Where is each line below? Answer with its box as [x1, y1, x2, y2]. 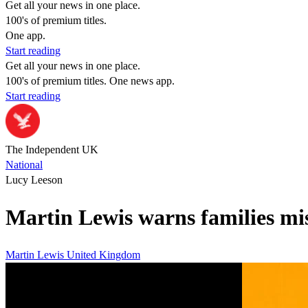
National [5, 159, 43, 170]
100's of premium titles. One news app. [5, 75, 175, 87]
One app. [5, 30, 45, 41]
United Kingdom [67, 248, 140, 261]
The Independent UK [5, 144, 98, 155]
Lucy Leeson [5, 174, 63, 186]
